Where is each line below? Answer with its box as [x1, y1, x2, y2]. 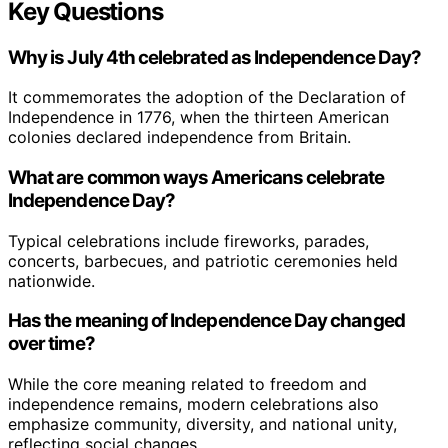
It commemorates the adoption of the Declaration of [8, 87, 406, 108]
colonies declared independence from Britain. [8, 127, 351, 148]
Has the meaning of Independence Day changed [8, 309, 405, 333]
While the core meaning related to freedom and [8, 374, 367, 395]
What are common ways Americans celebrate [8, 165, 385, 189]
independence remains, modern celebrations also [8, 394, 379, 415]
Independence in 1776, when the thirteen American [8, 107, 389, 128]
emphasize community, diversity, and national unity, [8, 414, 397, 435]
